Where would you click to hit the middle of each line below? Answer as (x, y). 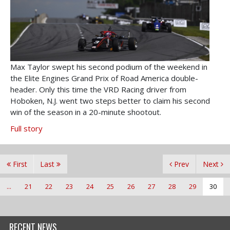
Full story (26, 129)
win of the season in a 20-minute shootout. (86, 112)
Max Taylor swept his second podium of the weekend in (109, 67)
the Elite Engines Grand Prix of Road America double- (104, 78)
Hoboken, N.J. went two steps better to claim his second (110, 101)
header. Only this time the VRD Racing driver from (98, 90)
